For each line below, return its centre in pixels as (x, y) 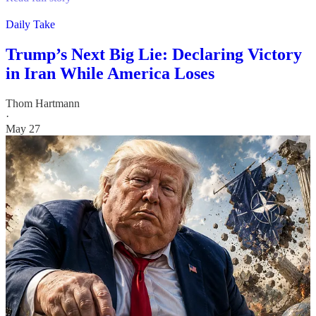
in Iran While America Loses (110, 74)
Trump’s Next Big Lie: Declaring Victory (154, 55)
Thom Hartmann (43, 103)
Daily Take (30, 25)
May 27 (23, 128)
